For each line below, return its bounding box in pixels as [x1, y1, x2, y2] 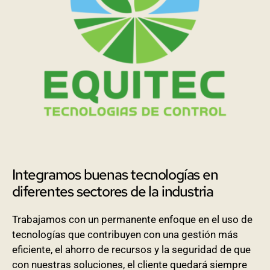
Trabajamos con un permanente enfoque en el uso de [12, 213, 253, 226]
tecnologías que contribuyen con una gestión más [12, 228, 238, 241]
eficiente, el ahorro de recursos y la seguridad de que [12, 243, 251, 256]
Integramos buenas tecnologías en [12, 165, 218, 184]
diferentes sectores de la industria [12, 182, 213, 201]
